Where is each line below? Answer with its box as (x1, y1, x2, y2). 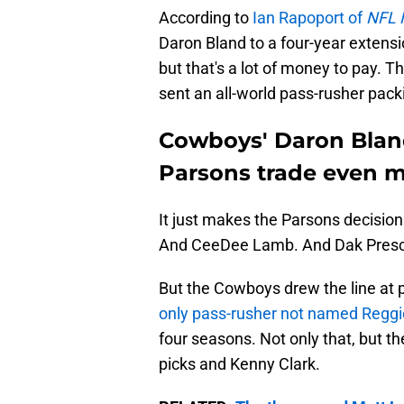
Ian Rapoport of (252, 8, 366, 28)
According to (159, 8, 252, 28)
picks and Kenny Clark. (159, 354, 320, 374)
